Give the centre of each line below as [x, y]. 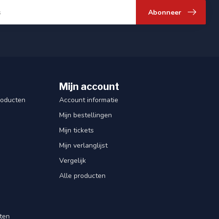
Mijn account [89, 86]
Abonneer [165, 12]
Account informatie [89, 100]
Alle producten [82, 175]
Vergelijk [73, 160]
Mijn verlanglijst [83, 145]
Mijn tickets [77, 130]
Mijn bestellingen [86, 115]
